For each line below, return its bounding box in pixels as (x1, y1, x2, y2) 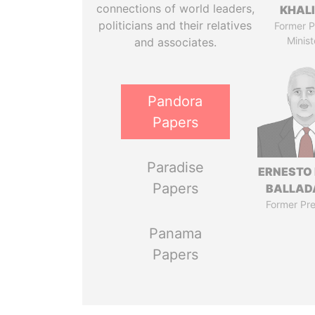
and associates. (134, 35, 217, 49)
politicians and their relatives (98, 18, 252, 32)
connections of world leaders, (96, 1, 255, 15)
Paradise (146, 159, 204, 176)
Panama (148, 225, 202, 242)
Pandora (148, 93, 203, 110)
